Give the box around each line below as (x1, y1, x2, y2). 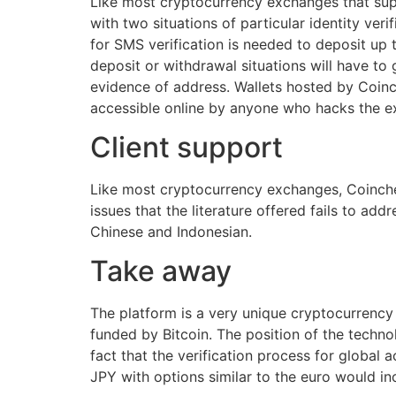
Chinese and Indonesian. (90, 223, 256, 240)
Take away (90, 254, 232, 289)
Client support (90, 130, 290, 164)
